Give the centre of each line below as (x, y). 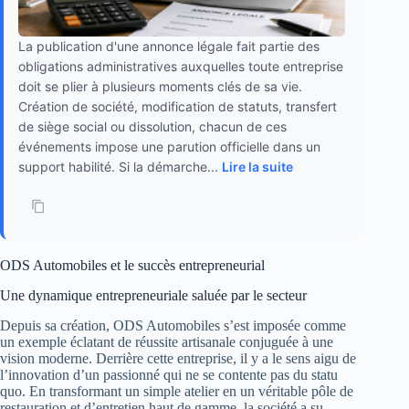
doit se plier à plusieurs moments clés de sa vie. (160, 86)
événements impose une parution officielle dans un (169, 146)
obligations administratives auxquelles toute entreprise (181, 66)
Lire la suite (257, 166)
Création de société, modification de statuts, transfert (178, 106)
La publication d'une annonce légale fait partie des (169, 46)
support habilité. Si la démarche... (120, 166)
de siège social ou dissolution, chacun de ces (152, 126)
